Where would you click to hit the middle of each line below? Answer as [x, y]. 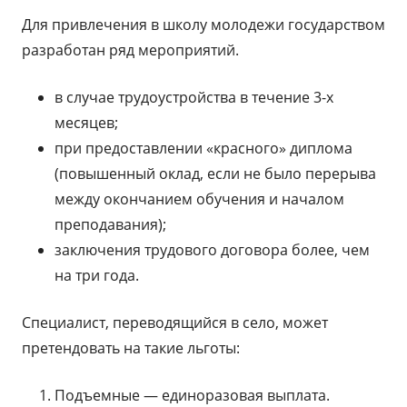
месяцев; [86, 123]
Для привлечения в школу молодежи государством [203, 25]
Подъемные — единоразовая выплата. [192, 395]
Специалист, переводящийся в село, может [175, 323]
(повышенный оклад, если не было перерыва [215, 174]
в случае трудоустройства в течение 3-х [194, 97]
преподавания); [110, 224]
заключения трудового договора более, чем [212, 250]
